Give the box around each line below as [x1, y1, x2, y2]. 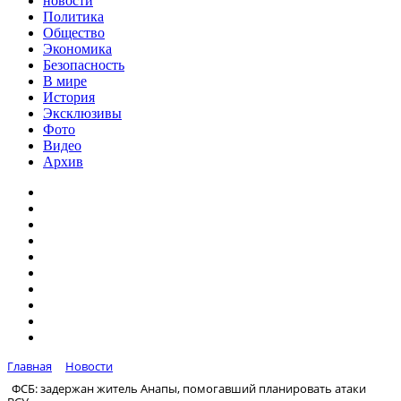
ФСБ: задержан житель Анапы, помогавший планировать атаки [12, 380, 366, 397]
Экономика [43, 41, 112, 56]
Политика [43, 9, 104, 24]
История [43, 90, 95, 105]
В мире [43, 73, 87, 89]
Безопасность [43, 57, 124, 73]
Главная [7, 358, 52, 374]
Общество [43, 25, 105, 40]
